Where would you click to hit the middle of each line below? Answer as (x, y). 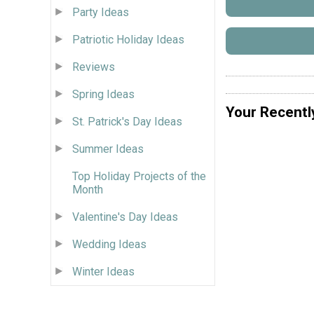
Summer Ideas (108, 149)
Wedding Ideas (109, 244)
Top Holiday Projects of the (139, 176)
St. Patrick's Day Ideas (127, 121)
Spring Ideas (103, 94)
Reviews (94, 67)
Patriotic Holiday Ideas (128, 39)
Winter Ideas (103, 271)
